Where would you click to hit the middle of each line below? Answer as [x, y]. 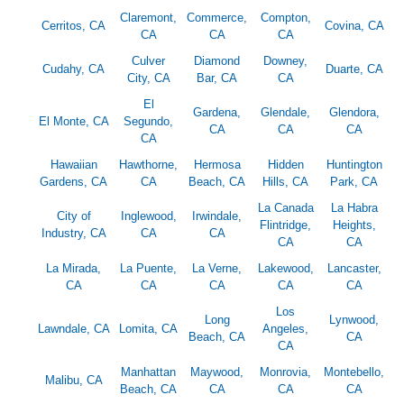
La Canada [285, 208]
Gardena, [217, 113]
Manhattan [148, 372]
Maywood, [217, 372]
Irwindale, [217, 216]
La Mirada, [73, 269]
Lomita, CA [148, 329]
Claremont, [148, 18]
